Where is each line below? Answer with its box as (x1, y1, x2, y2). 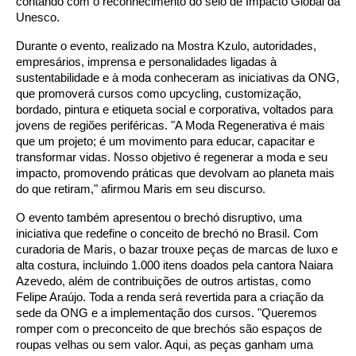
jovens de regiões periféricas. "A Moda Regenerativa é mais (16, 118, 325, 132)
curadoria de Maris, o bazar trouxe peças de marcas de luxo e (16, 242, 338, 256)
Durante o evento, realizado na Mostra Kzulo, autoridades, (16, 39, 316, 52)
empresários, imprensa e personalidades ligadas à (16, 55, 277, 68)
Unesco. (16, 10, 60, 24)
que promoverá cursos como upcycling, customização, (16, 87, 301, 100)
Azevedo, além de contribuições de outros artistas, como (16, 274, 311, 288)
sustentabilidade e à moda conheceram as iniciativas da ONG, (16, 71, 339, 84)
